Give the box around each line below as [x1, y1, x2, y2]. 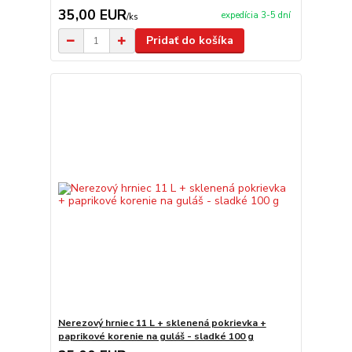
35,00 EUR [57, 5, 126, 24]
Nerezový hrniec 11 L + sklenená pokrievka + [57, 316, 266, 329]
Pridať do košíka [145, 33, 233, 48]
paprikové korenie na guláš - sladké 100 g [57, 329, 254, 343]
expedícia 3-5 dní [221, 9, 291, 22]
